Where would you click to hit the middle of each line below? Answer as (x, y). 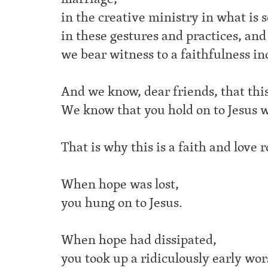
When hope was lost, (120, 184)
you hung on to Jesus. (122, 203)
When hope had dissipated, (139, 240)
